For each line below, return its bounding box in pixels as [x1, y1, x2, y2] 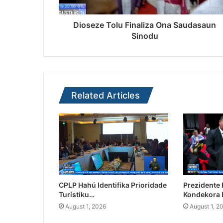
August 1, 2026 [65, 203, 106, 211]
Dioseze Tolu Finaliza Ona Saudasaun [73, 20, 216, 30]
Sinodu [131, 31, 158, 41]
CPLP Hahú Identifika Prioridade [59, 181, 167, 190]
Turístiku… [59, 190, 95, 199]
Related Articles [71, 90, 140, 101]
